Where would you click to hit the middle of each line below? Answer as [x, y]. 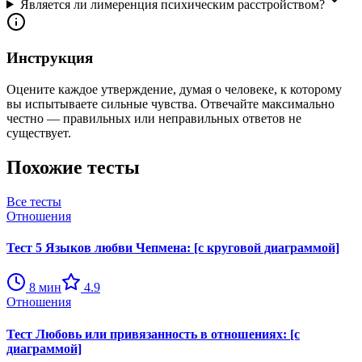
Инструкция [50, 58]
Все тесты [34, 201]
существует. [39, 133]
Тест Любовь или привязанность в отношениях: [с [153, 334]
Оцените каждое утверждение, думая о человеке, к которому [174, 90]
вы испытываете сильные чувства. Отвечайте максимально [170, 104]
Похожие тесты [73, 168]
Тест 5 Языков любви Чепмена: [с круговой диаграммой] [173, 248]
